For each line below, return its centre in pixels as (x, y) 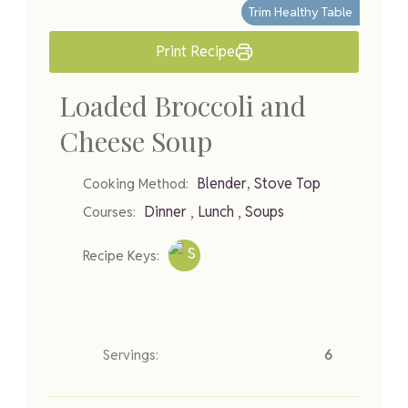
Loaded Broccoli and (183, 105)
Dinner (165, 212)
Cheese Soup (136, 141)
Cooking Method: (136, 184)
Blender (222, 184)
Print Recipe (195, 51)
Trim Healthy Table (301, 11)
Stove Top (287, 184)
